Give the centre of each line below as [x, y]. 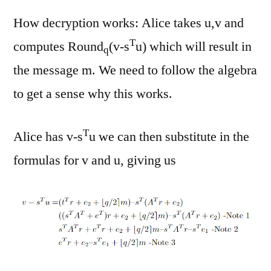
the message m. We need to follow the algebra [135, 70]
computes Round [58, 47]
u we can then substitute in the [169, 137]
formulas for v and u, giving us [95, 161]
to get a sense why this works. [93, 94]
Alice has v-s [48, 137]
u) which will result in [194, 47]
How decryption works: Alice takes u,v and [129, 23]
